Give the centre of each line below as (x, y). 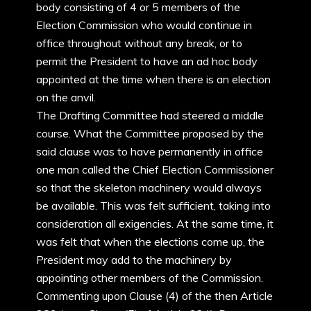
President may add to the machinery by (134, 260)
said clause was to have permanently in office (150, 151)
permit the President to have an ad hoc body (147, 61)
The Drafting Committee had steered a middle (150, 115)
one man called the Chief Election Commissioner (155, 169)
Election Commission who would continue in (144, 25)
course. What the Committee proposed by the (150, 133)
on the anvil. (66, 97)
